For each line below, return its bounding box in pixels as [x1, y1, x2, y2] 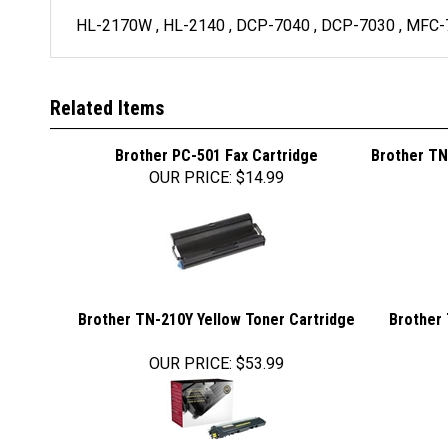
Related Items [50, 84, 164, 108]
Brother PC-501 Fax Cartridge [115, 134, 318, 153]
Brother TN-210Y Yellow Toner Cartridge [78, 298, 355, 317]
